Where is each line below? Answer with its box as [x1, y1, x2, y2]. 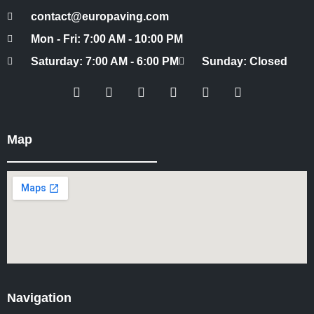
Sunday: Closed [202, 55, 287, 67]
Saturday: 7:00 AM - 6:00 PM [30, 55, 179, 67]
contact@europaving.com [30, 10, 169, 22]
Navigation [7, 290, 71, 305]
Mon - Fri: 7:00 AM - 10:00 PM [30, 32, 183, 45]
